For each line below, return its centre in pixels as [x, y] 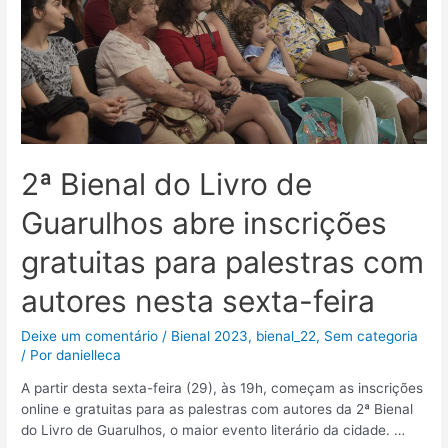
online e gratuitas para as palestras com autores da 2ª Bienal [217, 409]
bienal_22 [286, 335]
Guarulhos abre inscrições [204, 222]
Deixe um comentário [90, 335]
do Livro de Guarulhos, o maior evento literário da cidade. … [213, 430]
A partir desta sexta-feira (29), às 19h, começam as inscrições [222, 388]
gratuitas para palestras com [223, 261]
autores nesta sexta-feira [198, 300]
